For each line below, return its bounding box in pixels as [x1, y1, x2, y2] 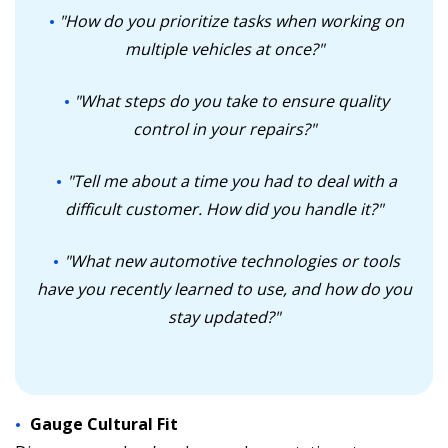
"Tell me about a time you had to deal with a [66, 170, 397, 192]
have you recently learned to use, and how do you [36, 278, 412, 300]
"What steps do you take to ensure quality [74, 90, 389, 112]
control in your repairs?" [132, 118, 316, 140]
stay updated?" [168, 306, 280, 328]
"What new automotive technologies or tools [63, 250, 400, 272]
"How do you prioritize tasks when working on [59, 10, 404, 32]
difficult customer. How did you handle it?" [65, 198, 383, 220]
